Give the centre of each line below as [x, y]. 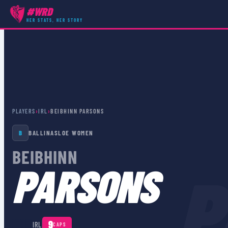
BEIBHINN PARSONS [77, 111]
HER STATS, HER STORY [55, 20]
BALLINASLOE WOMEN [61, 133]
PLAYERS [24, 111]
